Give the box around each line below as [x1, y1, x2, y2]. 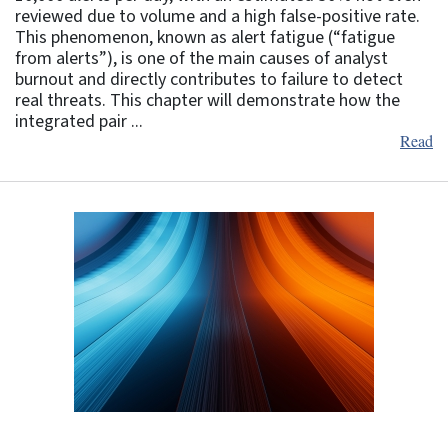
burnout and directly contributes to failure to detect [15, 66, 403, 92]
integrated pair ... [15, 108, 143, 134]
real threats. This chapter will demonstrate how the [15, 87, 400, 113]
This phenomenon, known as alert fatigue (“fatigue [15, 24, 395, 50]
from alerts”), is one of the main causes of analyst [15, 45, 388, 71]
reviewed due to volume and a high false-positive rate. [15, 3, 420, 29]
